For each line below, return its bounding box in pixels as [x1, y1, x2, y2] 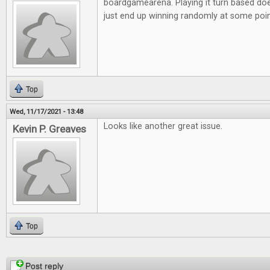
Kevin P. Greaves [13, 123, 86, 135]
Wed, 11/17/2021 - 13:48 [10, 107, 83, 116]
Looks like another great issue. [104, 121, 222, 131]
